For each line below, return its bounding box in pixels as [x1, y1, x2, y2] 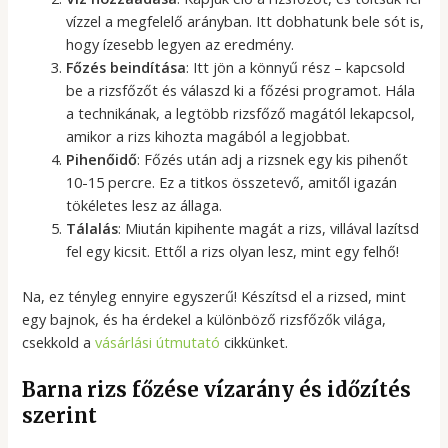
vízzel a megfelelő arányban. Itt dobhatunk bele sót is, [66, 11, 425, 32]
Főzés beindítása [66, 57, 187, 78]
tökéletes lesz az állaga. [66, 195, 223, 216]
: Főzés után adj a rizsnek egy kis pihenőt [137, 149, 409, 170]
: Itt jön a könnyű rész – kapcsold [186, 57, 406, 78]
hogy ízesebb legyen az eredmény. [66, 34, 295, 55]
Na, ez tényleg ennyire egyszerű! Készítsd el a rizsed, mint [22, 286, 407, 307]
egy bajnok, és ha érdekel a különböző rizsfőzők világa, [22, 309, 387, 330]
